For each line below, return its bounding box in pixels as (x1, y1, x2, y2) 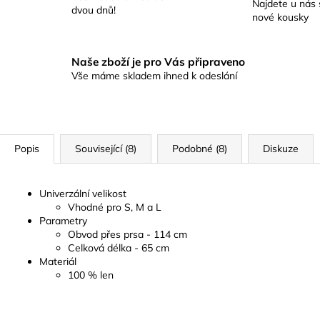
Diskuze (263, 141, 299, 155)
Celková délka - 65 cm (68, 241, 169, 254)
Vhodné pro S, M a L (68, 200, 161, 214)
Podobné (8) (172, 141, 227, 155)
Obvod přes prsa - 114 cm (68, 227, 187, 241)
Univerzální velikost (39, 186, 126, 200)
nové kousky (251, 11, 309, 24)
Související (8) (75, 141, 136, 155)
